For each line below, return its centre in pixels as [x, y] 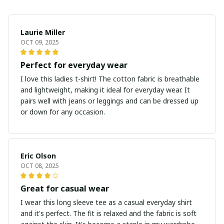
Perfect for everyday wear [74, 65]
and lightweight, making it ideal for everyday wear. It [105, 90]
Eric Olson [38, 156]
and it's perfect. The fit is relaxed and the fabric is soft [108, 213]
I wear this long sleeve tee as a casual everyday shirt [106, 202]
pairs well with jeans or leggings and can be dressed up [109, 101]
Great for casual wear [65, 189]
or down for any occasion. [63, 112]
